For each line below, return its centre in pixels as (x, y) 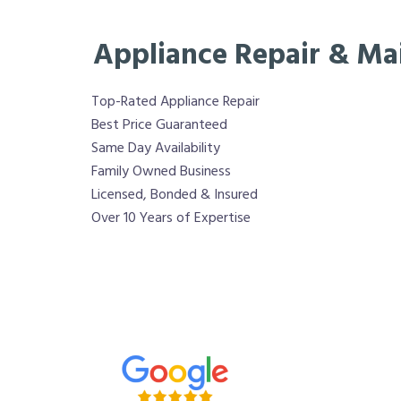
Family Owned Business (161, 172)
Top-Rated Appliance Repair (175, 102)
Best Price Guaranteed (159, 126)
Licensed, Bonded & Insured (175, 196)
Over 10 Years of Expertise (171, 219)
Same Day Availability (156, 149)
